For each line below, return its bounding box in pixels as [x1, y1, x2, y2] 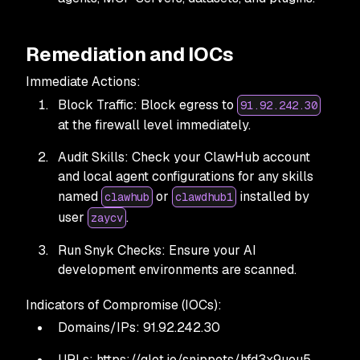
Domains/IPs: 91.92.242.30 [58, 318, 220, 336]
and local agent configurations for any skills [58, 167, 313, 185]
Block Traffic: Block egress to [58, 96, 237, 113]
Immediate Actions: [26, 72, 141, 90]
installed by [236, 187, 309, 205]
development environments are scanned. [58, 260, 297, 278]
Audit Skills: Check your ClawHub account [58, 148, 310, 166]
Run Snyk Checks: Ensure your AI [58, 241, 256, 259]
